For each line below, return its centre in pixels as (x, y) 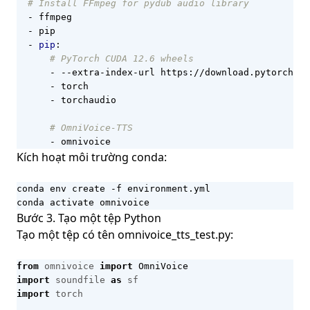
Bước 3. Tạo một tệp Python (89, 218)
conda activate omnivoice (83, 202)
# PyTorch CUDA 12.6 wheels (122, 58)
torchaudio (89, 100)
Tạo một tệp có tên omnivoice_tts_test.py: (125, 234)
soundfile (80, 280)
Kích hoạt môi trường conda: (92, 157)
